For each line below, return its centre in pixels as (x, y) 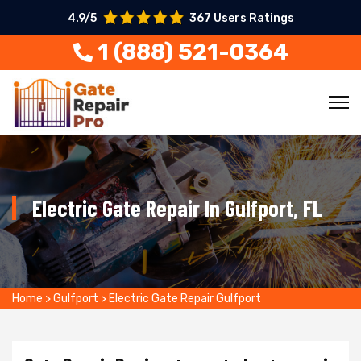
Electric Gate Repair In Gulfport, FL (177, 208)
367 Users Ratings (241, 18)
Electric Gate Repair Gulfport (185, 299)
